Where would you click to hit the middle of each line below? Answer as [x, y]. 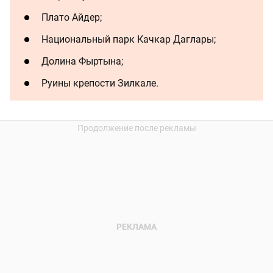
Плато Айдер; [72, 18]
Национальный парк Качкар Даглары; [129, 40]
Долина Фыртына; [82, 62]
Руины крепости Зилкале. [100, 83]
